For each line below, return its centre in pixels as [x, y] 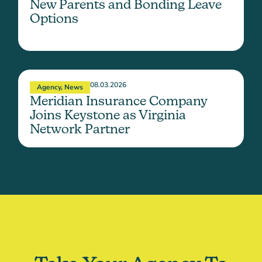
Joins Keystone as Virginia [108, 114]
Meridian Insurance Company [118, 100]
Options [54, 18]
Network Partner [81, 128]
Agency [49, 87]
